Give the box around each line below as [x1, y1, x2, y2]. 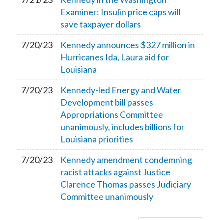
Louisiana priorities [60, 134, 133, 144]
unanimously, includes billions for [60, 121, 185, 132]
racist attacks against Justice [60, 166, 170, 177]
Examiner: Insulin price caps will [60, 6, 181, 17]
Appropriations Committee [60, 109, 163, 120]
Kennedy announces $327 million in [60, 39, 195, 50]
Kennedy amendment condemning [60, 154, 192, 165]
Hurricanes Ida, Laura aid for [60, 52, 169, 62]
